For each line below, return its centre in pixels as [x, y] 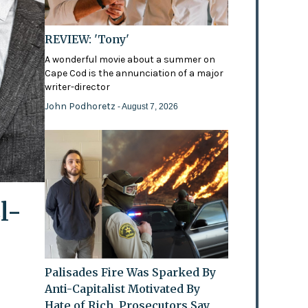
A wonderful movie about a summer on [130, 60]
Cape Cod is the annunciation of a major [134, 74]
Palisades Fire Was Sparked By [131, 272]
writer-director [78, 87]
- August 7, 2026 [148, 107]
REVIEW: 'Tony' [87, 40]
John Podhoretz [81, 107]
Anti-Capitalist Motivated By [123, 288]
